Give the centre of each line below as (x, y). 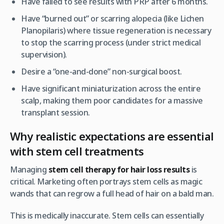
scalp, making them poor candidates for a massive (112, 100)
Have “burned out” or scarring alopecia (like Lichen (112, 18)
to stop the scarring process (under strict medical (111, 42)
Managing (29, 169)
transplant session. (55, 112)
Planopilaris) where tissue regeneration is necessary (116, 30)
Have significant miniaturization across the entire (111, 88)
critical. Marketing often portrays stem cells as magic (106, 181)
